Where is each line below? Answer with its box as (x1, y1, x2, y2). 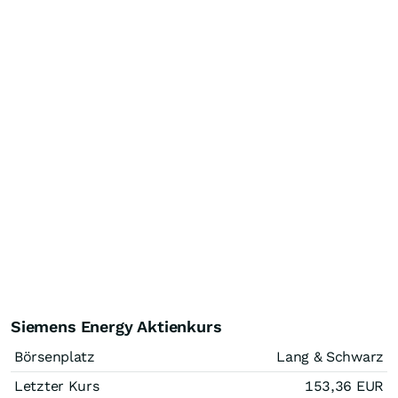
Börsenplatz (14, 347, 95, 365)
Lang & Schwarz (276, 347, 384, 365)
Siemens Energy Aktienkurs (11, 316, 222, 336)
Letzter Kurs (14, 377, 99, 394)
